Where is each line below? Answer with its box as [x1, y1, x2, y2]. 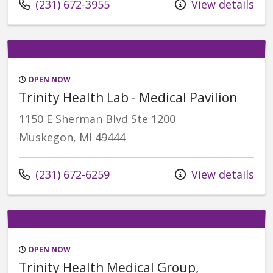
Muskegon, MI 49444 [19, 129, 126, 144]
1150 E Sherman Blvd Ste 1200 [19, 111, 175, 126]
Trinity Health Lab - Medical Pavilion [19, 88, 237, 106]
